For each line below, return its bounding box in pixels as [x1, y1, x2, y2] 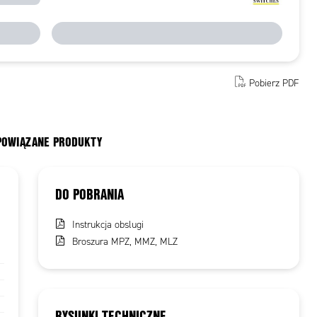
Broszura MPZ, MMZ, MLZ [72, 236, 178, 248]
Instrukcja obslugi [72, 219, 144, 231]
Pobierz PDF [248, 76, 299, 89]
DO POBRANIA [55, 184, 125, 204]
